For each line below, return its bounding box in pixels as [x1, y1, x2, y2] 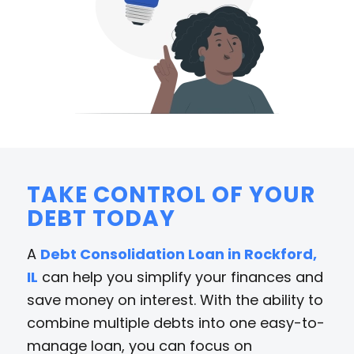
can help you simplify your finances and [37, 266, 323, 287]
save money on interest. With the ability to [26, 289, 323, 310]
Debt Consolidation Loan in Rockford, [40, 243, 317, 264]
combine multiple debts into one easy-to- [26, 312, 325, 333]
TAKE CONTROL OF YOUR [26, 179, 315, 210]
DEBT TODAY [26, 202, 175, 234]
